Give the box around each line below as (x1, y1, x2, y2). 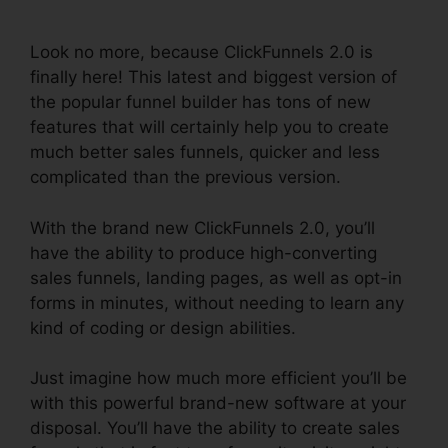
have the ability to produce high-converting (30, 242, 377, 263)
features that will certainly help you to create (30, 117, 389, 137)
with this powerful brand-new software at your (30, 393, 406, 413)
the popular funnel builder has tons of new (30, 92, 371, 112)
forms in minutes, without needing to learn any (30, 292, 404, 313)
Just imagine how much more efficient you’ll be (30, 368, 407, 388)
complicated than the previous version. (30, 167, 341, 187)
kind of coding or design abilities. (30, 317, 296, 338)
